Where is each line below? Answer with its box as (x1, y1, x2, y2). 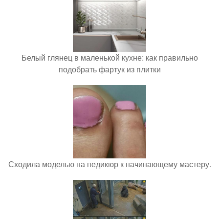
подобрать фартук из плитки (58, 64, 161, 75)
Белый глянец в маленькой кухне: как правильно (21, 52, 198, 63)
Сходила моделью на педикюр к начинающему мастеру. (8, 158, 211, 170)
